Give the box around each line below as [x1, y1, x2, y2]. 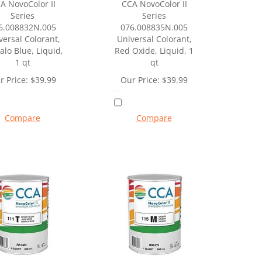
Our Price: [120, 74, 160, 85]
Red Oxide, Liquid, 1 [115, 44, 194, 56]
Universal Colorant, [116, 33, 192, 44]
